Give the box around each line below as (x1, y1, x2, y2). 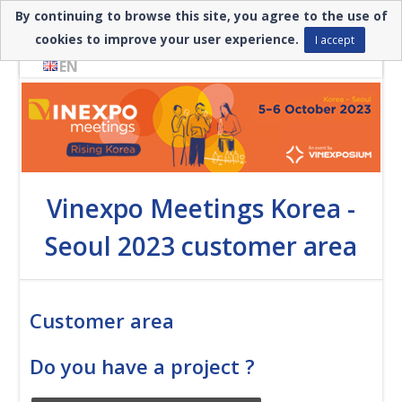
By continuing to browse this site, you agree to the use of (14, 6, 388, 24)
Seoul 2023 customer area (45, 228, 357, 263)
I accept (315, 31, 354, 47)
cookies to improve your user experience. (35, 30, 303, 48)
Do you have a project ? (30, 353, 256, 380)
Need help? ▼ (41, 15, 130, 32)
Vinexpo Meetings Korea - (47, 190, 355, 225)
